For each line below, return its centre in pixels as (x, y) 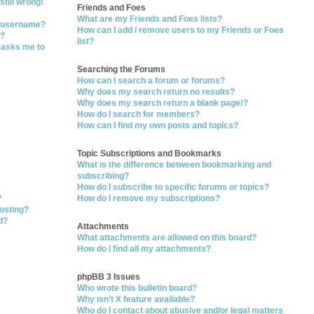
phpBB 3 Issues (109, 277)
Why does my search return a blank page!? (163, 103)
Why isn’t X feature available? (136, 299)
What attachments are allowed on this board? (167, 238)
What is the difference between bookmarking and (175, 165)
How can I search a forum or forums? (151, 81)
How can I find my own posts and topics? (158, 125)
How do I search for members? (139, 114)
